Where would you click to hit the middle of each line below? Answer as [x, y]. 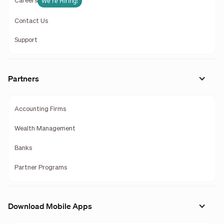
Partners [23, 79]
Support [26, 40]
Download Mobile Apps [50, 206]
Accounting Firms [40, 109]
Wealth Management [45, 128]
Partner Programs [40, 167]
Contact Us [31, 21]
